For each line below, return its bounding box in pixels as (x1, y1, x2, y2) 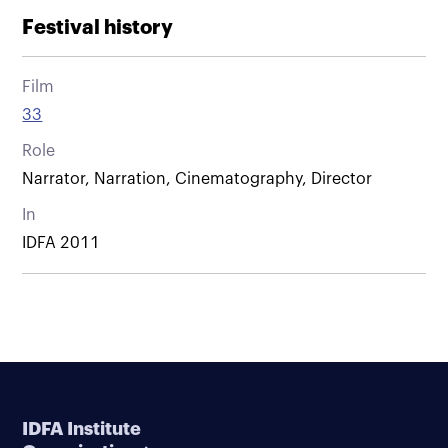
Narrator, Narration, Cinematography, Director (22, 170, 373, 187)
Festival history (22, 16, 174, 38)
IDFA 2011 (22, 234, 101, 251)
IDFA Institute (22, 419, 142, 438)
